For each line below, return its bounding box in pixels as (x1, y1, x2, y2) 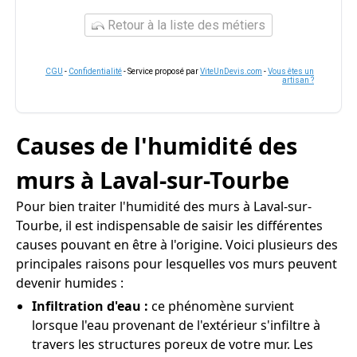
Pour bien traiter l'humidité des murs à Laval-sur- (16, 198, 312, 215)
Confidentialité (69, 67, 122, 76)
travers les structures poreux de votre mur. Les (32, 335, 313, 353)
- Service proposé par (122, 67, 200, 76)
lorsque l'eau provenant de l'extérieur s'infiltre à (32, 316, 320, 334)
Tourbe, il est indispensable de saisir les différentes (16, 217, 323, 234)
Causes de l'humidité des (16, 130, 297, 161)
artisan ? (282, 76, 314, 84)
